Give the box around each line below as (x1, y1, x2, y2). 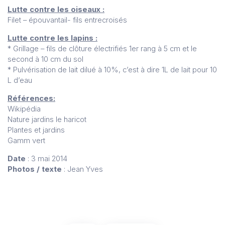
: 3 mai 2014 (26, 154, 67, 163)
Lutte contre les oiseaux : (8, 5, 104, 15)
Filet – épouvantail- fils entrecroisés (8, 16, 127, 25)
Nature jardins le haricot (8, 115, 86, 124)
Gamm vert (8, 136, 45, 145)
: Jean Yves (62, 164, 103, 174)
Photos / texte (8, 164, 62, 174)
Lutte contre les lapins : (8, 34, 97, 43)
